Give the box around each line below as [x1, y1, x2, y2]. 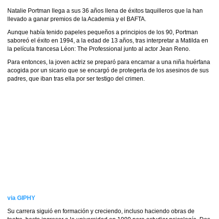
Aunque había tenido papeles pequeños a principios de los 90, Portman [7, 29, 198, 36]
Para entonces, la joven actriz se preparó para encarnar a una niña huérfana [7, 59, 210, 66]
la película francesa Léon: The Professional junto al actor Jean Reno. [7, 45, 190, 52]
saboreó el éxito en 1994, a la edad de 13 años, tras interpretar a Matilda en [7, 37, 208, 44]
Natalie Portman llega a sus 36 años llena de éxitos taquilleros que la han [7, 7, 203, 14]
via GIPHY [7, 195, 35, 201]
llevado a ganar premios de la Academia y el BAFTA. [7, 16, 146, 22]
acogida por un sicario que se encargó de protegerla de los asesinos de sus [7, 67, 209, 74]
